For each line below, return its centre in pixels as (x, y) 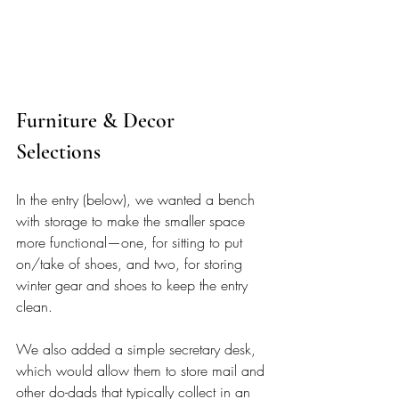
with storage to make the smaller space (133, 220)
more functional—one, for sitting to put (131, 242)
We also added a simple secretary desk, (138, 349)
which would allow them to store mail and (142, 370)
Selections (61, 151)
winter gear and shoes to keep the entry (134, 285)
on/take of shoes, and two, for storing (131, 263)
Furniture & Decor (98, 120)
